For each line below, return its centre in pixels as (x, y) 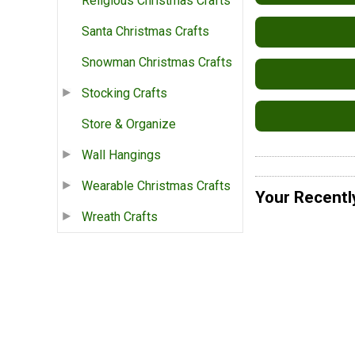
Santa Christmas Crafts (145, 32)
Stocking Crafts (124, 94)
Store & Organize (129, 124)
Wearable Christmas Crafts (156, 186)
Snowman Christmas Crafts (157, 63)
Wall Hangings (121, 155)
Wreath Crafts (120, 217)
